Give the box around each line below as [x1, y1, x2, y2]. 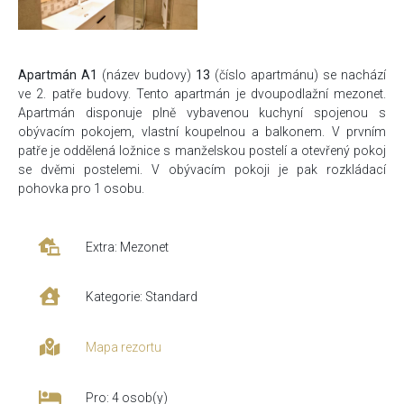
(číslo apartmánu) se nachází [215, 67, 386, 82]
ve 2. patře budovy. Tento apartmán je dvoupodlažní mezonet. [18, 86, 386, 101]
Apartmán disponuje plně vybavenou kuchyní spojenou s [18, 105, 386, 120]
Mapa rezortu [86, 340, 162, 355]
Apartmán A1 [18, 67, 97, 82]
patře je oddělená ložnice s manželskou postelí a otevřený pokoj [18, 142, 386, 158]
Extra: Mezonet [86, 240, 170, 255]
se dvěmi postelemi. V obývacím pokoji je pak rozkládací [18, 161, 386, 177]
